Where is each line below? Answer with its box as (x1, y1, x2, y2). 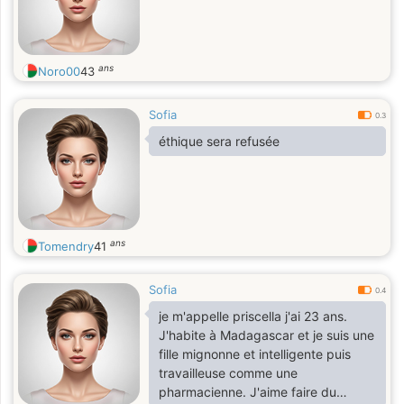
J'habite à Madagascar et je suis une (159, 327, 374, 343)
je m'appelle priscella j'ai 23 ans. (159, 308, 347, 324)
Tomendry (38, 239, 94, 253)
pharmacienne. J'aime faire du (159, 384, 336, 399)
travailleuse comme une (159, 365, 298, 381)
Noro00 (38, 64, 80, 78)
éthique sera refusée (159, 133, 280, 149)
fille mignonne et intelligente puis (159, 346, 351, 362)
